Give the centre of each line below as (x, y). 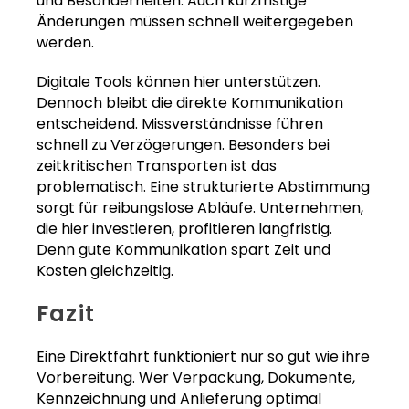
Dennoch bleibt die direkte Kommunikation (190, 103)
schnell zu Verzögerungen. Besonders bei (183, 145)
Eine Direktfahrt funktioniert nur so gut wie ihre (203, 357)
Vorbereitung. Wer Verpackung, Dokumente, (196, 378)
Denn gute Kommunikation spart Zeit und (184, 250)
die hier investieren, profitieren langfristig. (184, 229)
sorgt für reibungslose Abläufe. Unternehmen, (200, 208)
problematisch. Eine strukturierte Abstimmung (203, 187)
